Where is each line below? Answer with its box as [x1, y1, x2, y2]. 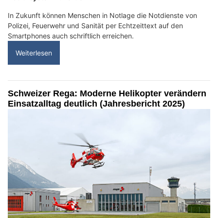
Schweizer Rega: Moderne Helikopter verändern [8, 89, 206, 99]
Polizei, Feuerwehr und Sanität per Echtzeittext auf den [8, 21, 183, 30]
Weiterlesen [16, 49, 52, 57]
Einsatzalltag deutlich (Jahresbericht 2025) [8, 99, 185, 109]
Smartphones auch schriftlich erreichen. [8, 32, 134, 40]
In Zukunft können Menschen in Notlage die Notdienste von [8, 11, 197, 20]
